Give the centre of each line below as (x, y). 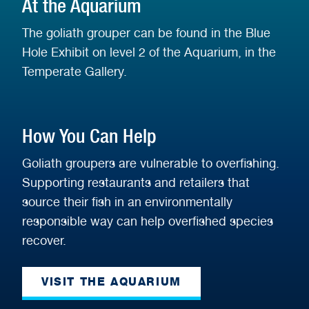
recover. (44, 241)
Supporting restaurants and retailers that (136, 183)
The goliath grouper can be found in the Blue (146, 33)
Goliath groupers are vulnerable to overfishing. (151, 163)
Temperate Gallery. (74, 72)
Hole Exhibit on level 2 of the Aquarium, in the (149, 52)
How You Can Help (89, 136)
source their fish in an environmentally (127, 202)
